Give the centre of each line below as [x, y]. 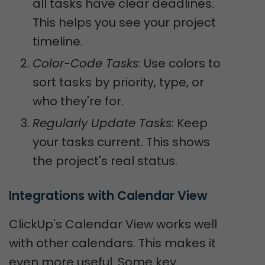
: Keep [190, 123]
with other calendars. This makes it [112, 243]
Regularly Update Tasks [102, 123]
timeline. [58, 41]
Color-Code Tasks [85, 63]
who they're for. [78, 101]
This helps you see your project [124, 22]
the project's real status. [105, 161]
